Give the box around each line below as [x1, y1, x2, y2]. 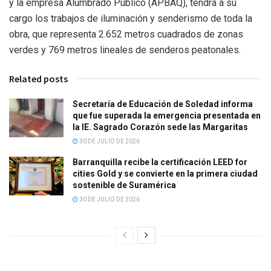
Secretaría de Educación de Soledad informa [73, 99, 253, 109]
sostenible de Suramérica [73, 180, 178, 190]
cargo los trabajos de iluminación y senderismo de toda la [9, 12, 252, 24]
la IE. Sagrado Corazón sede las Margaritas [73, 122, 248, 132]
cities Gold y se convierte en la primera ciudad [73, 168, 258, 178]
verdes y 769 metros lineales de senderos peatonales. [9, 44, 241, 56]
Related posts [9, 72, 68, 85]
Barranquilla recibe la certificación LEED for [73, 157, 247, 167]
